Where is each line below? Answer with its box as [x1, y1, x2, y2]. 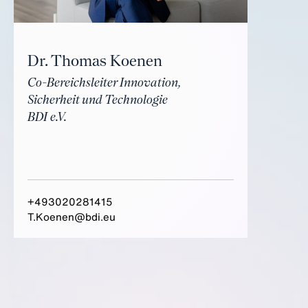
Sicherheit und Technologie [27, 93, 168, 107]
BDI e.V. [27, 111, 67, 124]
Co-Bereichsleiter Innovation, [27, 76, 181, 89]
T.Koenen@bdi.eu [27, 209, 115, 224]
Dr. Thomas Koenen [27, 54, 162, 70]
